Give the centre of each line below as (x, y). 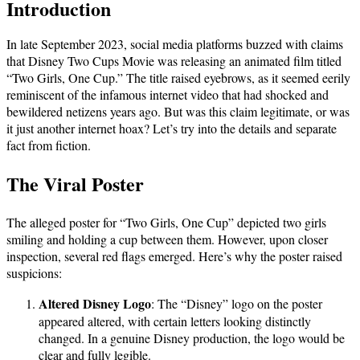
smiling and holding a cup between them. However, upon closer (167, 239)
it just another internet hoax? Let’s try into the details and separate (172, 128)
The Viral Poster (75, 183)
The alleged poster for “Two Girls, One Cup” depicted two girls (166, 222)
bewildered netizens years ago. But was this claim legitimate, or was (178, 111)
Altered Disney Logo (95, 303)
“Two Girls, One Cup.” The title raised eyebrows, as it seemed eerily (178, 77)
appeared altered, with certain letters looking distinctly (175, 321)
